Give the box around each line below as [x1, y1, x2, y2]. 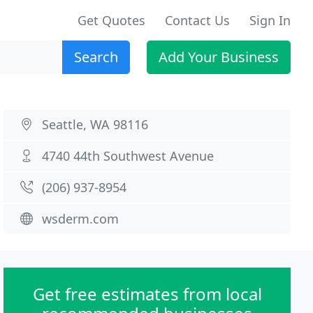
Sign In [249, 12, 291, 29]
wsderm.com [42, 210, 119, 227]
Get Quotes [78, 12, 145, 29]
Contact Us [165, 12, 230, 29]
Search [74, 48, 118, 66]
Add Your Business [159, 48, 279, 66]
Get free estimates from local [32, 282, 262, 305]
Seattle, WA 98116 [42, 116, 149, 133]
